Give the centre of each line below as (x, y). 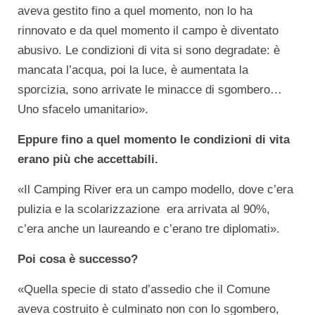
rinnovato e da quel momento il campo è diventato (148, 31)
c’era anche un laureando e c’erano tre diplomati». (149, 229)
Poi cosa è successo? (78, 259)
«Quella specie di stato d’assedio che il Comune (144, 289)
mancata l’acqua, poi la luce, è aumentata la (133, 70)
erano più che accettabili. (88, 159)
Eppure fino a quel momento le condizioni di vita (154, 140)
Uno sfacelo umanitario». (83, 109)
